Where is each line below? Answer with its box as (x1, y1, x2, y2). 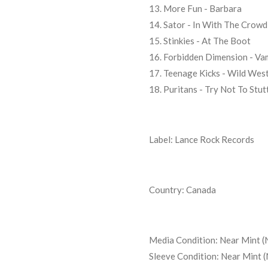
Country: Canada (149, 184, 216, 195)
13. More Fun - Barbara (149, 2, 242, 14)
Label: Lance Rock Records (149, 133, 254, 145)
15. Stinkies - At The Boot (149, 35, 251, 46)
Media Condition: (149, 234, 220, 245)
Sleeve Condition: (149, 250, 219, 261)
